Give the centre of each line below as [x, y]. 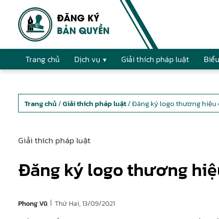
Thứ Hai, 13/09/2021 [85, 203]
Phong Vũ [33, 204]
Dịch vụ [87, 59]
